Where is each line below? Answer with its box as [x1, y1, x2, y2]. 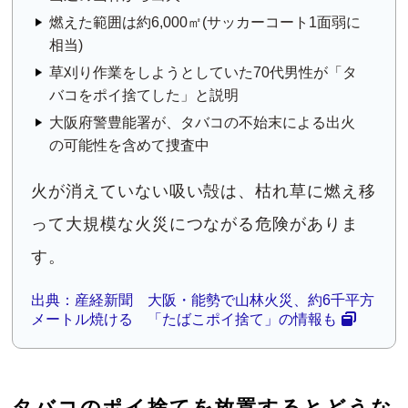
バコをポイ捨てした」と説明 [49, 87, 240, 104]
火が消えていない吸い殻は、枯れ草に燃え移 [31, 182, 376, 201]
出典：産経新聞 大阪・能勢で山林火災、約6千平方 [31, 292, 375, 309]
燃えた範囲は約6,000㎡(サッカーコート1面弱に [49, 15, 362, 31]
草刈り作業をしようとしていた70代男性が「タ [49, 65, 358, 81]
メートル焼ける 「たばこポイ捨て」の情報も [31, 311, 338, 328]
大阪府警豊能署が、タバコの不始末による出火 [49, 115, 356, 131]
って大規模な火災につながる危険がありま [31, 215, 359, 234]
